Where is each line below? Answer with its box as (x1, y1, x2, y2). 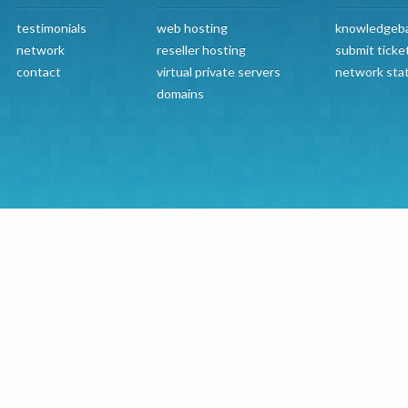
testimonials (15, 20, 87, 36)
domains (156, 86, 204, 101)
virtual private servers (156, 64, 280, 79)
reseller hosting (156, 42, 246, 57)
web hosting (156, 20, 228, 36)
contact (15, 64, 61, 79)
